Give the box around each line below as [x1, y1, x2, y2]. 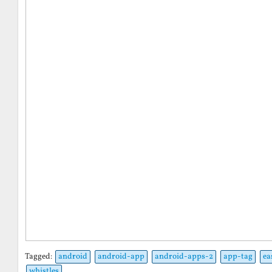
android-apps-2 [155, 250, 213, 262]
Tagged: [25, 250, 54, 262]
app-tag [223, 250, 253, 262]
